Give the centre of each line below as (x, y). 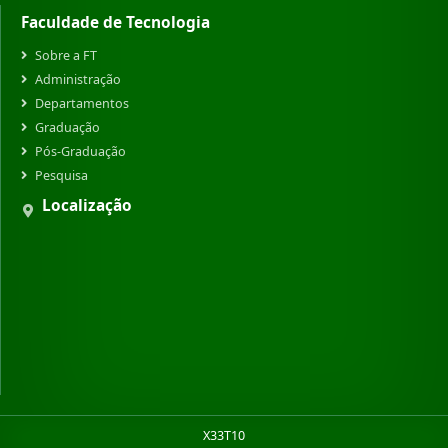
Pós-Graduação (80, 151)
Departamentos (82, 103)
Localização (87, 205)
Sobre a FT (66, 55)
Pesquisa (61, 175)
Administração (78, 79)
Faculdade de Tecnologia (115, 22)
